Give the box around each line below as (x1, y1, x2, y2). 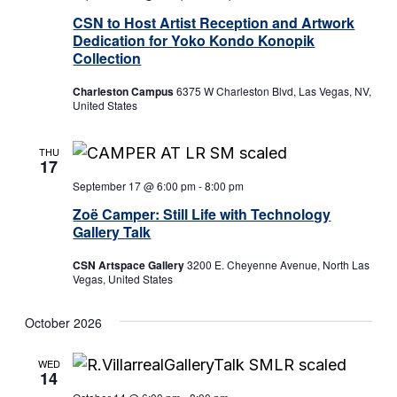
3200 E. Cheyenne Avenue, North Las (187, 257, 370, 273)
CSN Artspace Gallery (73, 257, 188, 274)
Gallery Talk (73, 222, 152, 243)
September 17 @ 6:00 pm (73, 178, 197, 194)
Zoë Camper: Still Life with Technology (73, 204, 331, 225)
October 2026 (25, 314, 103, 332)
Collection (73, 48, 142, 69)
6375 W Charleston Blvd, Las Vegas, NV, (176, 83, 372, 99)
